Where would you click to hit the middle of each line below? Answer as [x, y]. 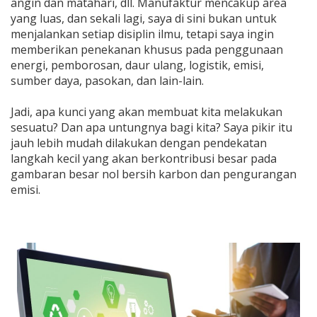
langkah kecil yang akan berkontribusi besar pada [144, 158]
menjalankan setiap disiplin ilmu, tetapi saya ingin [142, 34]
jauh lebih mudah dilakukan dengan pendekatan [139, 143]
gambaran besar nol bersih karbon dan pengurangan [154, 174]
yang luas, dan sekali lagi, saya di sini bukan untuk [144, 18]
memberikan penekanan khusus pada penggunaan [147, 50]
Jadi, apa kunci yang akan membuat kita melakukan [146, 112]
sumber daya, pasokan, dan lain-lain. [107, 81]
